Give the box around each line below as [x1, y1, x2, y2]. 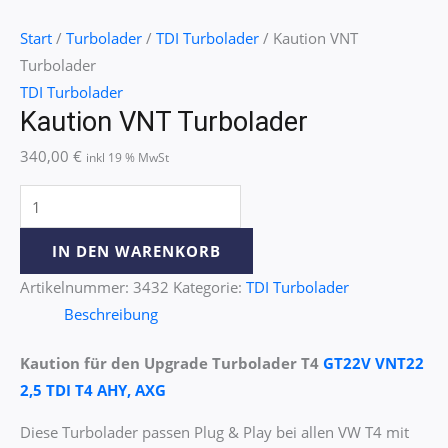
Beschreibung [63, 304, 158, 325]
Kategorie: [173, 277, 246, 298]
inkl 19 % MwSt [86, 150, 169, 165]
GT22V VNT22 [323, 353, 424, 374]
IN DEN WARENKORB [52, 241, 221, 262]
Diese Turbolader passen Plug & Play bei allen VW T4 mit [20, 421, 409, 442]
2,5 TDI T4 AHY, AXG [20, 380, 166, 401]
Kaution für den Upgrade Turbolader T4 [20, 353, 323, 374]
